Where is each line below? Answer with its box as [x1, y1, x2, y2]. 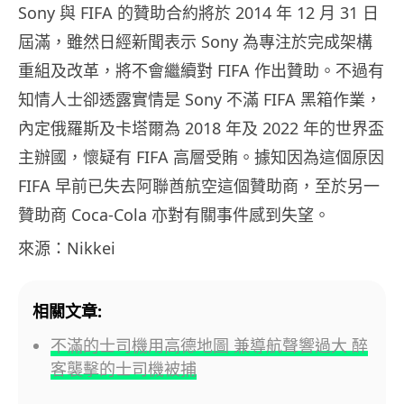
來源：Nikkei [18, 236, 115, 259]
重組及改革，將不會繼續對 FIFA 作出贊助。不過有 [18, 59, 384, 81]
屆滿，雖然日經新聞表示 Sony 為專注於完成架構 [18, 30, 372, 52]
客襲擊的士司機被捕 [50, 357, 197, 380]
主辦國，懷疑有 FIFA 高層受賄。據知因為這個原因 [18, 145, 384, 168]
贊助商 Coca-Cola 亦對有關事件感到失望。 [18, 203, 330, 225]
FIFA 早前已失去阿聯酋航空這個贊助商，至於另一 [18, 174, 380, 197]
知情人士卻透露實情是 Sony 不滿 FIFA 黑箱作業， [18, 87, 381, 110]
